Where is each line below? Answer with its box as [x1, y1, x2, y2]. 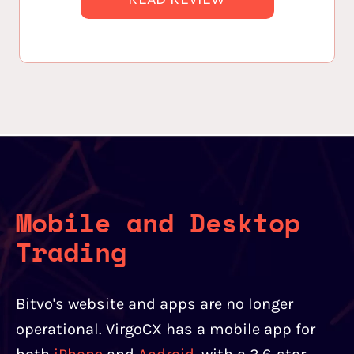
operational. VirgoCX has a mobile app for [16, 320, 315, 339]
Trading [16, 232, 126, 271]
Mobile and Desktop [16, 202, 300, 242]
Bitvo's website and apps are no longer [16, 295, 293, 314]
